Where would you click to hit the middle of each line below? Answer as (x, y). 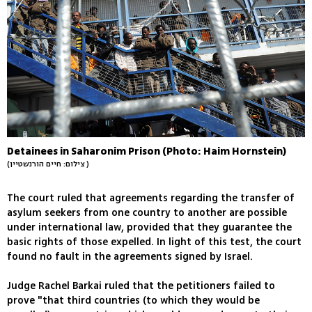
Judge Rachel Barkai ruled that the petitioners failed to (141, 286)
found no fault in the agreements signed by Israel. (130, 257)
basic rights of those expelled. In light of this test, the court (154, 242)
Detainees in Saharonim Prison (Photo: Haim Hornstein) (147, 152)
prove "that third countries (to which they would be (133, 301)
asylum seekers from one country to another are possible (147, 213)
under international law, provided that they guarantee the (149, 228)
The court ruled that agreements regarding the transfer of (151, 198)
